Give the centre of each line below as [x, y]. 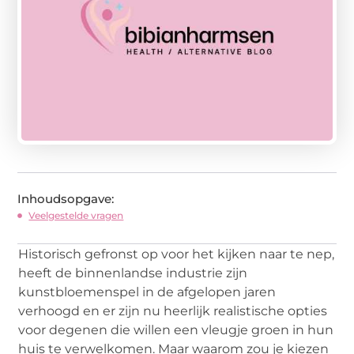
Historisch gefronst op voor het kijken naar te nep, [177, 254]
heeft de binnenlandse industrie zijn [133, 273]
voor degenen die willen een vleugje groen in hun [176, 330]
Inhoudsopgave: [66, 198]
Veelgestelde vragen [76, 215]
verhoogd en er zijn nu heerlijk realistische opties [173, 311]
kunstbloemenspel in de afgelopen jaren [147, 292]
